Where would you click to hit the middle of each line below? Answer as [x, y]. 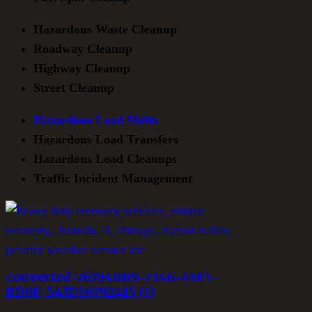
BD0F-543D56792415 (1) [80, 292]
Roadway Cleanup [83, 49]
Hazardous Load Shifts [95, 120]
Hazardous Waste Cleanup [105, 30]
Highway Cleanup [82, 69]
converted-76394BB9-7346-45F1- [111, 277]
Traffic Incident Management [113, 179]
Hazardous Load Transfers [106, 140]
